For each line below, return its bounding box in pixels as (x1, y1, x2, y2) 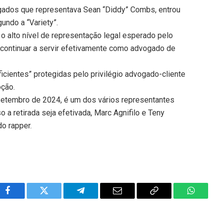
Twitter (43, 193, 69, 203)
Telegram (80, 193, 114, 203)
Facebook (6, 193, 42, 203)
